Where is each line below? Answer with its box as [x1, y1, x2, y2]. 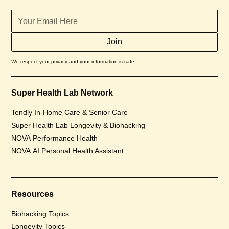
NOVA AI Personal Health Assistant [11, 147, 124, 155]
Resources [11, 190, 54, 198]
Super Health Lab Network [11, 88, 113, 97]
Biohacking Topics [11, 210, 70, 218]
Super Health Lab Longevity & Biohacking [11, 121, 146, 129]
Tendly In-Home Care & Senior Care [11, 108, 128, 117]
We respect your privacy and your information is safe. [11, 59, 136, 64]
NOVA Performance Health [11, 134, 98, 142]
